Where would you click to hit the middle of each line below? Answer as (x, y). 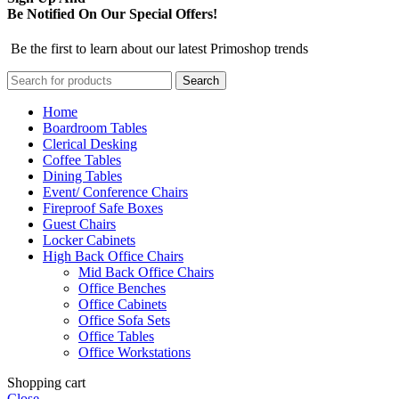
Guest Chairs (79, 224)
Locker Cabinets (89, 240)
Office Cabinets (122, 304)
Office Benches (122, 288)
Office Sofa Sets (124, 320)
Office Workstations (134, 352)
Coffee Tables (82, 159)
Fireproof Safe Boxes (103, 208)
